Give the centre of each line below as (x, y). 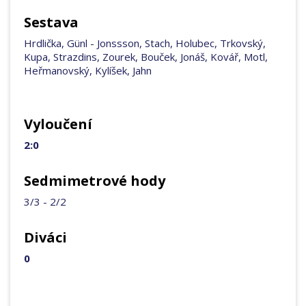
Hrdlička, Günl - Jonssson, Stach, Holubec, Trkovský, (145, 43)
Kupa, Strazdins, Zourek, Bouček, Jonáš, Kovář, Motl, (146, 57)
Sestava (51, 23)
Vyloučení (58, 124)
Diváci (45, 238)
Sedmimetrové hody (95, 181)
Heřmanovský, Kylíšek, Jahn (88, 71)
